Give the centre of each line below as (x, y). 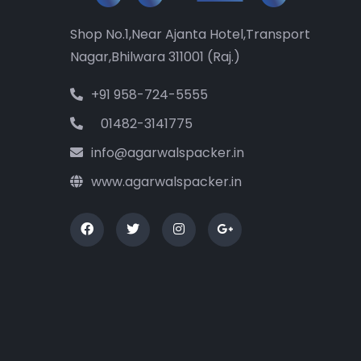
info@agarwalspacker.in (168, 153)
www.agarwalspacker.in (166, 182)
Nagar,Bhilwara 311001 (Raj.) (155, 57)
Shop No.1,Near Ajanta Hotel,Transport (190, 35)
